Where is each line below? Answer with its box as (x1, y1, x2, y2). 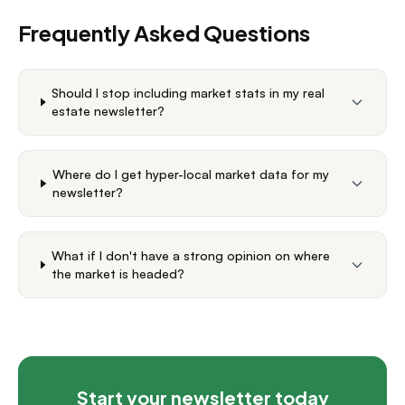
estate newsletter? (52, 103, 165, 118)
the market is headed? (51, 266, 184, 281)
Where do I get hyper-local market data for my (52, 166, 330, 182)
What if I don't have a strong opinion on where (51, 248, 330, 263)
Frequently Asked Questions (18, 19, 310, 46)
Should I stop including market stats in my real (52, 85, 325, 100)
